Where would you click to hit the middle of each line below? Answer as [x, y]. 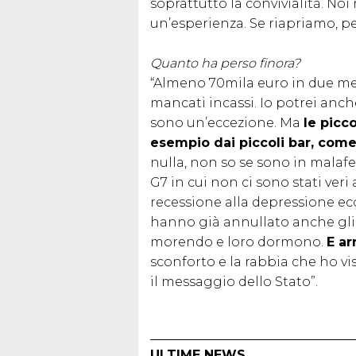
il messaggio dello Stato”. [234, 281]
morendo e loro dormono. [238, 242]
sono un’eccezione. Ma [227, 122]
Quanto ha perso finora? [225, 63]
